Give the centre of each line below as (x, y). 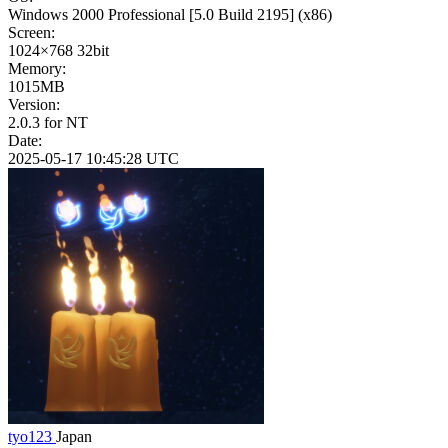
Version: (34, 105)
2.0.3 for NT (48, 123)
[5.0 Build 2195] (241, 15)
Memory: (37, 69)
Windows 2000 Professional (96, 15)
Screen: (31, 33)
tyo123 (32, 437)
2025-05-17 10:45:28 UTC (93, 159)
